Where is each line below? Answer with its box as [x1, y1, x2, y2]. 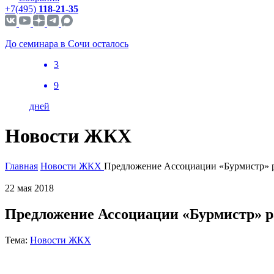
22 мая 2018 [5, 182, 54, 193]
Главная [5, 160, 38, 171]
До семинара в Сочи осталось [5, 39, 128, 49]
